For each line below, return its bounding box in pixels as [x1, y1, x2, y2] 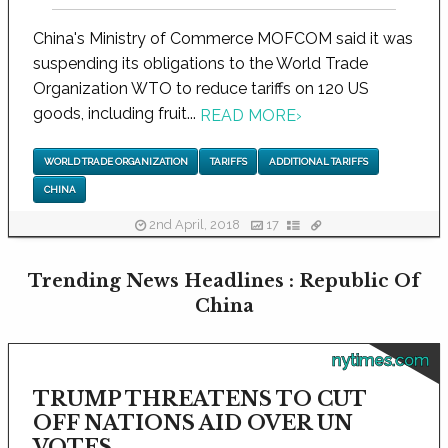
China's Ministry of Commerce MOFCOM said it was [33, 29, 413, 49]
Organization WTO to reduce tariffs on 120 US [33, 79, 369, 99]
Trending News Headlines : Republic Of [28, 270, 420, 293]
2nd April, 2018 [146, 217, 243, 233]
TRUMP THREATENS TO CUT [33, 387, 366, 412]
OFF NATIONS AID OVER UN [33, 411, 353, 436]
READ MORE [200, 105, 296, 125]
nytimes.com [332, 351, 429, 371]
